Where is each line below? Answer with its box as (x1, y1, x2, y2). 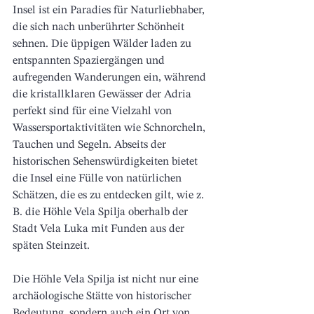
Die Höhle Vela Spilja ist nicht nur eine (13, 274, 201, 286)
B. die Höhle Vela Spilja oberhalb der (13, 207, 191, 219)
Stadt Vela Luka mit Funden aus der (13, 224, 187, 235)
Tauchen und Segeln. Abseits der (13, 139, 169, 151)
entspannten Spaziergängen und (13, 55, 168, 67)
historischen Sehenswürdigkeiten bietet (13, 156, 200, 168)
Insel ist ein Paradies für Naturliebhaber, (13, 5, 207, 17)
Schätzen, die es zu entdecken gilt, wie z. (13, 190, 207, 202)
